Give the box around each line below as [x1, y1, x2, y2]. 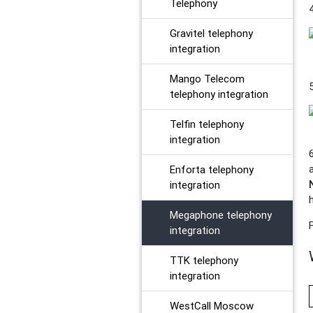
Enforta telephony [169, 162, 254, 176]
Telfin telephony [169, 117, 244, 131]
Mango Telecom [169, 71, 245, 85]
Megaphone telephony [169, 208, 272, 221]
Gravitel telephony [169, 26, 253, 40]
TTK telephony [169, 253, 238, 267]
